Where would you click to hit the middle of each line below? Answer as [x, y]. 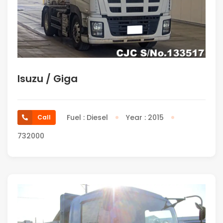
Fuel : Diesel [87, 117]
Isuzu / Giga [48, 78]
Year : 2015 [145, 117]
